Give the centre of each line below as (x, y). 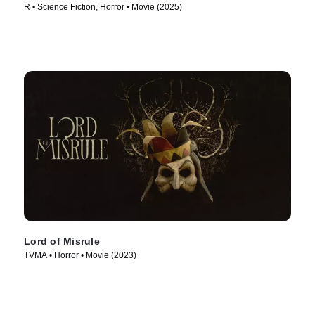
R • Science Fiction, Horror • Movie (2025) (103, 7)
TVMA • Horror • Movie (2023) (80, 256)
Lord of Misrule (62, 242)
